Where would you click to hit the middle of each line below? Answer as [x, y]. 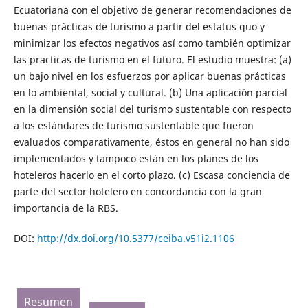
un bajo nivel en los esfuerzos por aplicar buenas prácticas [150, 76]
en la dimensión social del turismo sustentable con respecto [152, 109]
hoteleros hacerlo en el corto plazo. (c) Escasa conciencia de [152, 175]
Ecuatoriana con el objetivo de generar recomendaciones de [152, 10]
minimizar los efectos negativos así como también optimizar [152, 43]
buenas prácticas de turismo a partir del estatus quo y [139, 26]
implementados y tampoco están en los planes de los [136, 158]
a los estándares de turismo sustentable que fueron [133, 125]
